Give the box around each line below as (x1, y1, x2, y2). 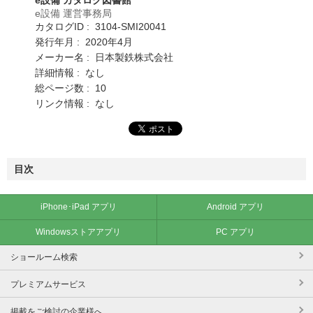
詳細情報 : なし (35, 66, 105, 78)
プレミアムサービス (10, 279, 86, 289)
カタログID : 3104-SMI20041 (35, 20, 166, 32)
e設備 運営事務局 (35, 7, 112, 19)
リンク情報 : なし (35, 97, 115, 109)
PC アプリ (215, 226, 255, 237)
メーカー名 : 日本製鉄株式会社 (35, 51, 173, 63)
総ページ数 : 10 (35, 82, 106, 94)
